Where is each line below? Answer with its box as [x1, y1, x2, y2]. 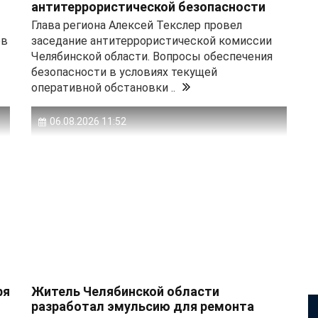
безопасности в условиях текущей [31, 65, 217, 79]
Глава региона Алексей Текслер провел [31, 18, 242, 33]
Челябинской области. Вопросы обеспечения [31, 50, 273, 64]
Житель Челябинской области [31, 284, 219, 300]
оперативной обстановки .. [31, 81, 175, 95]
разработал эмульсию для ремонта [31, 299, 254, 314]
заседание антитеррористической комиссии [31, 34, 272, 48]
